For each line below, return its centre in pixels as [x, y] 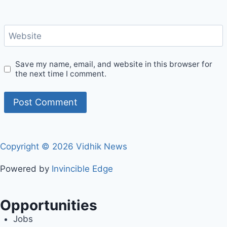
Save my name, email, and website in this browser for [114, 64]
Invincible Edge [82, 168]
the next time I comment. [61, 74]
